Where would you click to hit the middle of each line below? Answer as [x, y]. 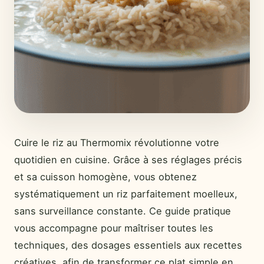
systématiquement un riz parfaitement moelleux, [126, 194]
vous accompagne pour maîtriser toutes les [114, 228]
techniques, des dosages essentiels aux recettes [128, 245]
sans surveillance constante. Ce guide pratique [123, 211]
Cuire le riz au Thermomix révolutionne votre [117, 143]
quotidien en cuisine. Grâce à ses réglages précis [128, 160]
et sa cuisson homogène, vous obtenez [105, 177]
